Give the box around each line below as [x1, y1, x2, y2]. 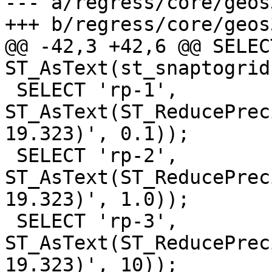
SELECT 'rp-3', [5, 210, 16, 233]
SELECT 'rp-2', [5, 144, 16, 167]
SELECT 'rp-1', [5, 79, 16, 101]
